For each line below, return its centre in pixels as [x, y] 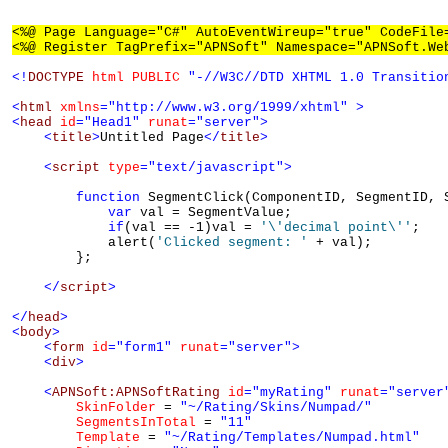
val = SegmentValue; [212, 213]
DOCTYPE [56, 78]
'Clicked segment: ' [232, 243]
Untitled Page [152, 138]
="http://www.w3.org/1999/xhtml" [224, 108]
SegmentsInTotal [136, 423]
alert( [84, 243]
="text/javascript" [212, 168]
